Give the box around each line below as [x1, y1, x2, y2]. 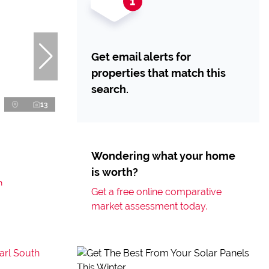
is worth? [91, 166, 138, 178]
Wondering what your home [91, 150, 235, 162]
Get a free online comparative [91, 186, 222, 198]
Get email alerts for [91, 50, 191, 63]
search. [91, 83, 128, 95]
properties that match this [91, 67, 226, 79]
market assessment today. [91, 201, 207, 212]
